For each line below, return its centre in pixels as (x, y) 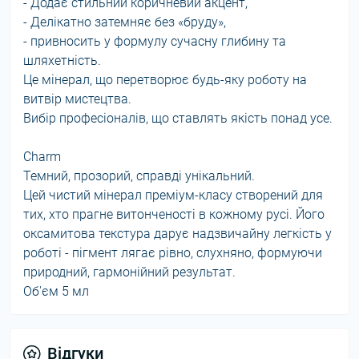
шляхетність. (62, 61)
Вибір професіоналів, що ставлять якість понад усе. (178, 118)
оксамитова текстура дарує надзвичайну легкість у (177, 234)
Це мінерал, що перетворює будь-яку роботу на (165, 80)
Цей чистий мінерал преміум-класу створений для (173, 195)
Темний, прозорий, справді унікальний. (139, 176)
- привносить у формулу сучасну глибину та (155, 41)
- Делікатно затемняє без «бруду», (125, 22)
